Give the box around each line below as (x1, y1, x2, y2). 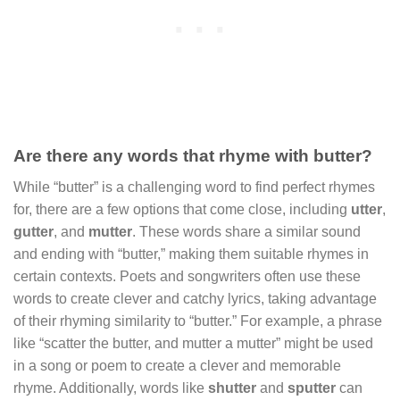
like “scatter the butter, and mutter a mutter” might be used (13, 335, 373, 351)
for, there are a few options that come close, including (13, 201, 351, 217)
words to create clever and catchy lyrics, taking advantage (13, 290, 377, 306)
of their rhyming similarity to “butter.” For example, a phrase (13, 312, 382, 329)
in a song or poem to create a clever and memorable (13, 357, 341, 373)
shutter (208, 379, 256, 396)
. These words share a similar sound (132, 223, 361, 239)
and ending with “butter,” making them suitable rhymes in (13, 246, 369, 262)
